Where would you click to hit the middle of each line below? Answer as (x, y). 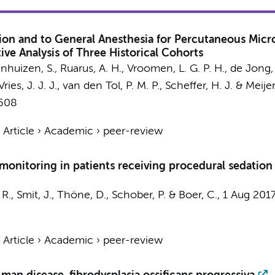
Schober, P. (138, 195)
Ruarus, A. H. (91, 69)
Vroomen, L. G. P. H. (176, 69)
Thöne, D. (81, 195)
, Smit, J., (34, 195)
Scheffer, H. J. (199, 86)
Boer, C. (198, 195)
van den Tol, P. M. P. (111, 86)
